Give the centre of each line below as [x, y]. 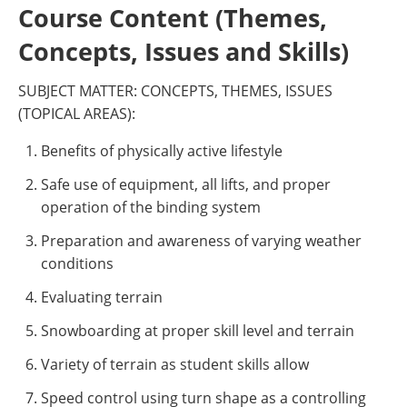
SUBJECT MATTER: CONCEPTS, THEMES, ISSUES [175, 91]
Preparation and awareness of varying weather [201, 241]
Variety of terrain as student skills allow [175, 364]
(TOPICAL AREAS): [77, 114]
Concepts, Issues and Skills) [184, 51]
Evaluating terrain [102, 297]
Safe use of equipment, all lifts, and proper [186, 184]
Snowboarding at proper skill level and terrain [198, 331]
